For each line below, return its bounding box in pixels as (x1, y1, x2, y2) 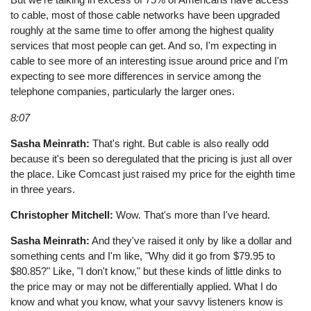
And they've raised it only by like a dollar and (90, 235, 292, 247)
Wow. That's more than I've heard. (113, 209, 271, 221)
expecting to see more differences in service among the (10, 70, 262, 83)
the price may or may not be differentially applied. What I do (10, 280, 278, 293)
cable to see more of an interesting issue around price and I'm (10, 55, 289, 67)
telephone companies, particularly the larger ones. (10, 85, 235, 98)
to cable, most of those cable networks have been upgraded (10, 9, 280, 22)
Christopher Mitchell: (10, 209, 114, 221)
